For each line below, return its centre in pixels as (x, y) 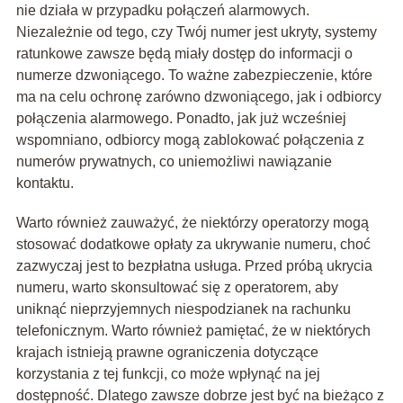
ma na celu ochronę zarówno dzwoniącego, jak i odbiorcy (198, 97)
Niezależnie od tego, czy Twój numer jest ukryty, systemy (196, 32)
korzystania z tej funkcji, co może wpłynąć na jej (168, 374)
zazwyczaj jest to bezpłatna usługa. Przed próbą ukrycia (194, 266)
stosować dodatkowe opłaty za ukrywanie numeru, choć (193, 245)
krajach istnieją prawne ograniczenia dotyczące (167, 353)
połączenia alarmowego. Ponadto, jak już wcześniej (181, 119)
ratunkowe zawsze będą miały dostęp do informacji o (184, 54)
